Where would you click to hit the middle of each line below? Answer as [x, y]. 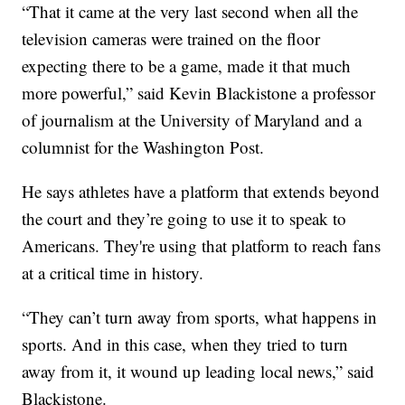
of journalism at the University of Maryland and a [192, 120]
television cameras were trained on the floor [171, 39]
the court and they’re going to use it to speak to [184, 219]
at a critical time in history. [113, 273]
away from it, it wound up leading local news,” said [198, 372]
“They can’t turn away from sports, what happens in [200, 317]
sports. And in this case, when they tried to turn [185, 344]
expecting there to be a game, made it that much [187, 66]
